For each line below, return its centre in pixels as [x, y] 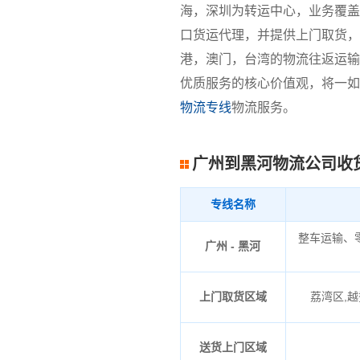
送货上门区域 [233, 348]
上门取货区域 [233, 297]
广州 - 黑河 [233, 246]
